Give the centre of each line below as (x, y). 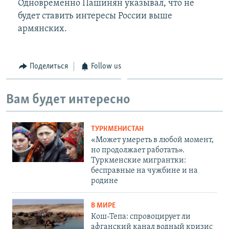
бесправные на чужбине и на (144, 170)
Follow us (106, 66)
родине (105, 181)
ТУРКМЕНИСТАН (117, 129)
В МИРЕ (103, 205)
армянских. (42, 29)
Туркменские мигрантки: (139, 160)
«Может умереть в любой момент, (152, 140)
